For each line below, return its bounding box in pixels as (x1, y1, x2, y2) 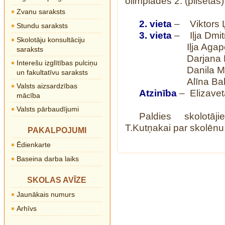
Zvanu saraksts (17, 8, 65, 16)
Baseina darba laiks (17, 155, 79, 163)
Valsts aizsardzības (17, 82, 77, 90)
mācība (17, 91, 40, 100)
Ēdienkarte (17, 141, 51, 149)
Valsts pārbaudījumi (17, 105, 79, 113)
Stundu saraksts (17, 22, 68, 30)
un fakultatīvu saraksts (17, 68, 88, 77)
